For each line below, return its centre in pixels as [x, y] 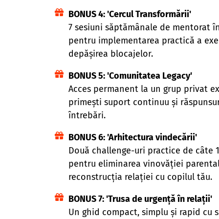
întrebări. [87, 115]
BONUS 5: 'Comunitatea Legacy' [130, 76]
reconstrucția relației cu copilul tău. [140, 177]
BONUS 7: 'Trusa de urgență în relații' [140, 199]
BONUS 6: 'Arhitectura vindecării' [132, 137]
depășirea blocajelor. [110, 54]
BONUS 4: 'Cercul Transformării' [130, 14]
